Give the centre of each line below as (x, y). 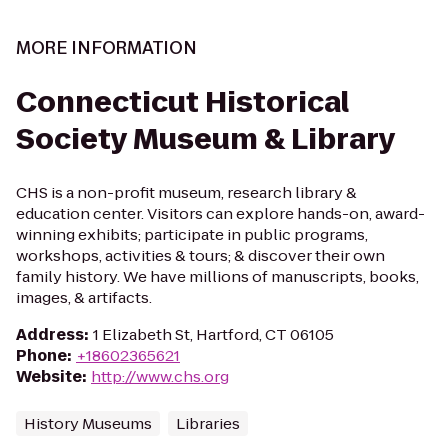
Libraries (208, 423)
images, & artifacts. (84, 297)
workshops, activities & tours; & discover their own (200, 255)
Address (50, 334)
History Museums (88, 423)
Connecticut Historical (182, 102)
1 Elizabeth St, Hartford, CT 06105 (213, 334)
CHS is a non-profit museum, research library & (186, 192)
